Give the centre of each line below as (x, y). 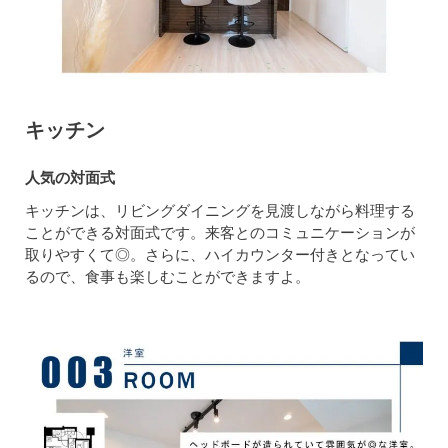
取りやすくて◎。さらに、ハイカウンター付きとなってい (220, 254)
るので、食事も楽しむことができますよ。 (167, 276)
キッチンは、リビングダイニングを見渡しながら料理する (220, 210)
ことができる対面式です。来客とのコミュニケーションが (220, 232)
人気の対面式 (70, 177)
